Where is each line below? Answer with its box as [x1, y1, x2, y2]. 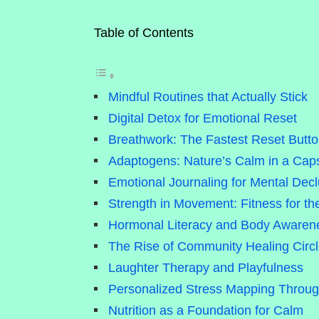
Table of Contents [94, 26, 194, 40]
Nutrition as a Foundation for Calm [108, 303, 303, 318]
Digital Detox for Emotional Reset [108, 111, 297, 125]
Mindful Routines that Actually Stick [108, 90, 308, 104]
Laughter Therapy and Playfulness [108, 261, 303, 275]
